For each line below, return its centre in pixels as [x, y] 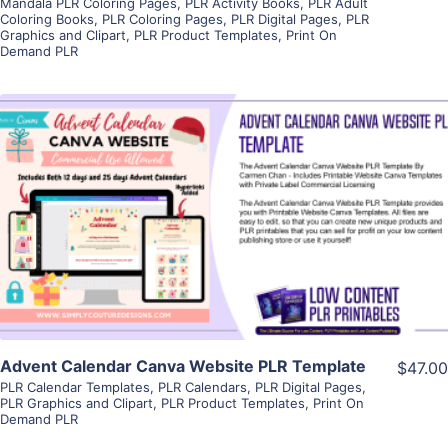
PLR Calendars [202, 387]
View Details [224, 187]
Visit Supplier [224, 244]
